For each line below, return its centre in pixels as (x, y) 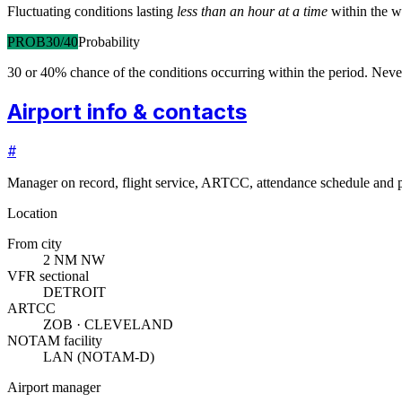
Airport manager (54, 388)
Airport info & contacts (127, 111)
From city (35, 244)
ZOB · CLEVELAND (108, 325)
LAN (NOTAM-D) (99, 357)
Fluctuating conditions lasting (90, 11)
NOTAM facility (55, 341)
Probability (109, 41)
